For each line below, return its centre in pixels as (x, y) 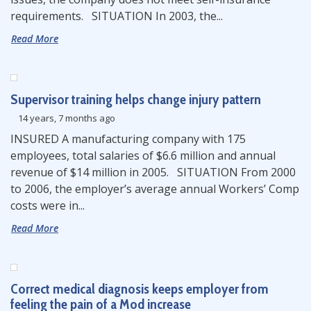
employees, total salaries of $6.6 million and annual (143, 155)
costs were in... (48, 205)
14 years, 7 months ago (66, 118)
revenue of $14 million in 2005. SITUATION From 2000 (153, 172)
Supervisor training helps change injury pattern (136, 99)
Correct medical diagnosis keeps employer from (140, 289)
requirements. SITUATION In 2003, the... (117, 16)
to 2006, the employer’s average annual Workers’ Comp (155, 189)
